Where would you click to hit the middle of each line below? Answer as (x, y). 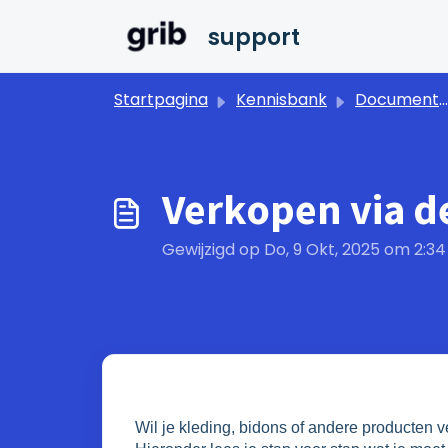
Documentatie (397, 99)
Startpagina (161, 99)
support (254, 37)
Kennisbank (281, 99)
